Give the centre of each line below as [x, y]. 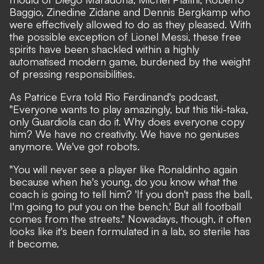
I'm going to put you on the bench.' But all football [125, 207]
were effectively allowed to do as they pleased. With [130, 24]
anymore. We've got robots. [75, 146]
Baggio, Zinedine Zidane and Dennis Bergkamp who [130, 12]
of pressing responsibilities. [72, 74]
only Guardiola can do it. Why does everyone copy [127, 122]
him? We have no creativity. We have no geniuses [124, 134]
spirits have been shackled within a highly [104, 49]
